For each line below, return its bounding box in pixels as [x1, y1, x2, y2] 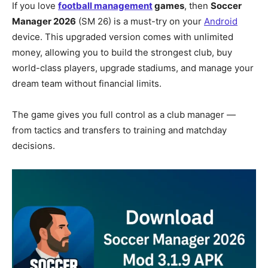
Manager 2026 [12, 16, 76, 27]
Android [204, 16, 237, 27]
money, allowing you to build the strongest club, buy [12, 47, 232, 58]
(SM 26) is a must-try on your [76, 16, 204, 27]
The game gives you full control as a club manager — [12, 109, 236, 120]
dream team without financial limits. [12, 78, 162, 89]
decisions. [12, 140, 55, 151]
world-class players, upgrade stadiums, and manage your [12, 62, 254, 74]
